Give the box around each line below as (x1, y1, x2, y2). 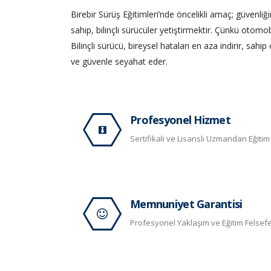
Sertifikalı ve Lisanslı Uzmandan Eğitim (130, 133, 270, 144)
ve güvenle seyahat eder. (71, 56, 168, 67)
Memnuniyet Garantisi (130, 197, 243, 211)
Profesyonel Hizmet (130, 113, 231, 127)
